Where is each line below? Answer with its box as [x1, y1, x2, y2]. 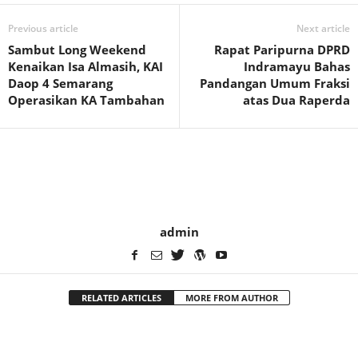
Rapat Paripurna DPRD [214, 41, 350, 58]
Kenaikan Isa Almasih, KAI [8, 58, 163, 74]
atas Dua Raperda [243, 91, 350, 108]
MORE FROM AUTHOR [185, 291, 278, 304]
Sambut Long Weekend [8, 41, 146, 58]
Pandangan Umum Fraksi [200, 74, 350, 91]
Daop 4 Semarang [8, 74, 113, 91]
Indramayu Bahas [244, 58, 350, 74]
